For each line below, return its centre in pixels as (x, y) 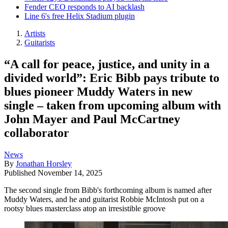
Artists (35, 33)
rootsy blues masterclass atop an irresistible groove (85, 208)
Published (21, 173)
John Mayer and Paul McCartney (92, 119)
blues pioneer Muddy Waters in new (98, 91)
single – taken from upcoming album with (112, 105)
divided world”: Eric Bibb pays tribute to (112, 78)
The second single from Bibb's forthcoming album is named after (108, 190)
